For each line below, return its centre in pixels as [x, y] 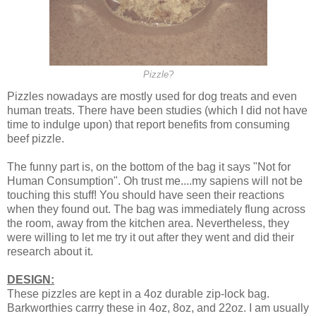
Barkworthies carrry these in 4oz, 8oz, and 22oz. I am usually [158, 308]
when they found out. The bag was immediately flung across [156, 209]
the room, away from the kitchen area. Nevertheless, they [148, 224]
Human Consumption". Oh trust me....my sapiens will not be [155, 181]
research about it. [50, 252]
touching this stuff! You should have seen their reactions [146, 195]
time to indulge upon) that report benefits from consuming [148, 125]
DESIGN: [31, 280]
